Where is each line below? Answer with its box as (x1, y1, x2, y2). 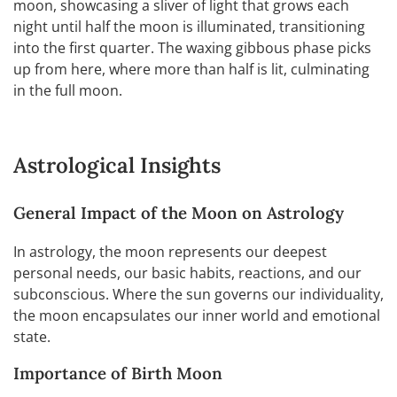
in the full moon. (13, 80, 122, 100)
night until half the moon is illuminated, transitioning (13, 16, 365, 36)
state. (13, 326, 51, 346)
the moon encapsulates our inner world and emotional (13, 305, 380, 325)
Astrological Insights (13, 151, 221, 179)
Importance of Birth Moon (13, 362, 222, 384)
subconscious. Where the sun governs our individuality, (13, 284, 384, 304)
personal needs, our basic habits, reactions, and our (13, 262, 362, 283)
